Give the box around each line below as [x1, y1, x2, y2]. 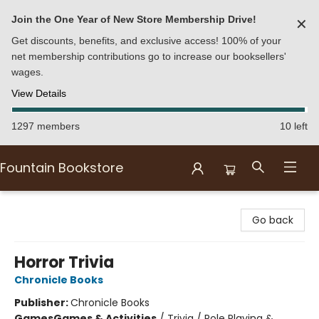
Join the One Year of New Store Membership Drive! [11, 14, 256, 25]
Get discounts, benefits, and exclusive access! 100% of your [11, 35, 281, 46]
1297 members [11, 120, 80, 132]
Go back [252, 213, 293, 227]
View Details [11, 88, 66, 99]
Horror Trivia [14, 251, 114, 273]
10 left [280, 120, 308, 132]
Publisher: [14, 296, 70, 310]
